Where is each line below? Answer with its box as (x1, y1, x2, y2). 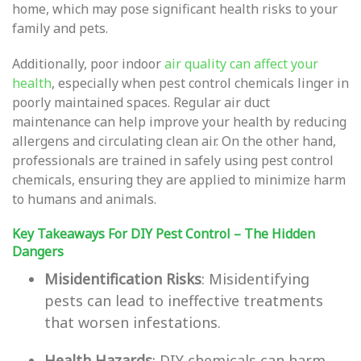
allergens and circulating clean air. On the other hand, (12, 132, 336, 150)
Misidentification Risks (44, 269, 201, 288)
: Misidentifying (201, 269, 309, 288)
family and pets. (12, 19, 108, 37)
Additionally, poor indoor (12, 55, 164, 73)
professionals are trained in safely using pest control (12, 151, 334, 169)
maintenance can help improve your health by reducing (12, 113, 346, 131)
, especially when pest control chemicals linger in (52, 74, 349, 92)
